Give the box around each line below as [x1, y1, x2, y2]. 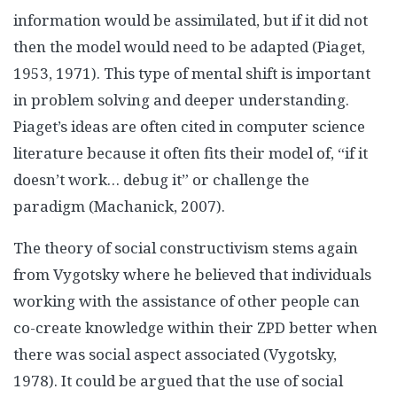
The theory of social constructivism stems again [13, 237, 358, 258]
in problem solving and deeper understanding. [13, 90, 349, 110]
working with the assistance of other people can [13, 291, 360, 311]
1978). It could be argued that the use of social [13, 370, 343, 391]
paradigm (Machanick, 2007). [13, 196, 225, 216]
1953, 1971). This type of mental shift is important [13, 63, 370, 83]
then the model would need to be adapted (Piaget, [13, 36, 365, 57]
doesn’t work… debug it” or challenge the [13, 169, 309, 190]
